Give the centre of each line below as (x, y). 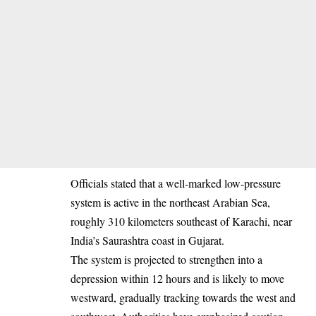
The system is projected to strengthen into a (166, 259)
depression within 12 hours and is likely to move (177, 278)
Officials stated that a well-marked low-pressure (176, 183)
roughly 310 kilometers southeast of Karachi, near (181, 221)
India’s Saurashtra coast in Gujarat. (147, 240)
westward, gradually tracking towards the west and (183, 297)
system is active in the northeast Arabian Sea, (170, 202)
